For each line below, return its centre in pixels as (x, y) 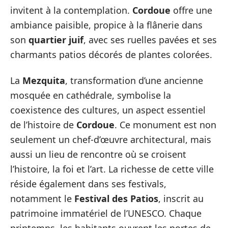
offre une (191, 10)
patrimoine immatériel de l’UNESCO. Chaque (106, 213)
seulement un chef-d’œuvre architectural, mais (111, 139)
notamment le (42, 198)
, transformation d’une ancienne (134, 80)
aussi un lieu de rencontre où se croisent (98, 154)
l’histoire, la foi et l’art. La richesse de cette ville (112, 169)
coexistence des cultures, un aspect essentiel (108, 110)
